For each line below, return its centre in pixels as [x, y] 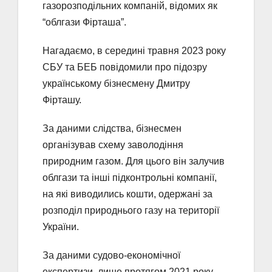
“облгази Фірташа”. [84, 22]
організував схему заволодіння [113, 144]
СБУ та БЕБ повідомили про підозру [125, 67]
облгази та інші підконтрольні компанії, [130, 177]
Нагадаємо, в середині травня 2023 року [134, 50]
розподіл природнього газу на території [131, 210]
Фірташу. [62, 100]
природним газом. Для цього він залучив [134, 161]
